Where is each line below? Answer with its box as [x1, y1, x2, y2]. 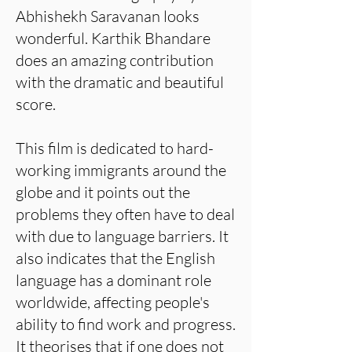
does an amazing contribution [16, 50, 214, 70]
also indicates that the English [16, 248, 215, 268]
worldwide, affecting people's [16, 292, 210, 312]
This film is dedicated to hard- [16, 138, 214, 158]
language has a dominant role [16, 270, 211, 290]
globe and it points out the [16, 182, 190, 202]
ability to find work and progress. [16, 314, 236, 334]
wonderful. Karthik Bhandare [16, 28, 211, 48]
